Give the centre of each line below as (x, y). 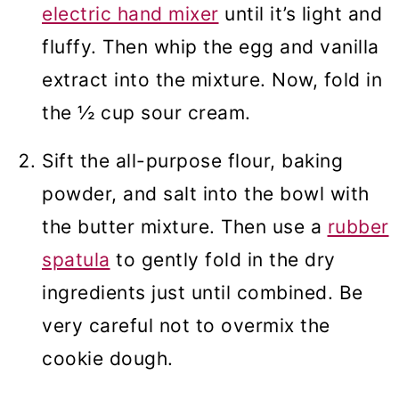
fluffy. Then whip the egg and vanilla (211, 47)
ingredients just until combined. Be (203, 293)
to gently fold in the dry (223, 260)
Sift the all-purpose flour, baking (192, 161)
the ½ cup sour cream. (147, 113)
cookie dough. (110, 359)
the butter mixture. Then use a (185, 227)
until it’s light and (300, 14)
